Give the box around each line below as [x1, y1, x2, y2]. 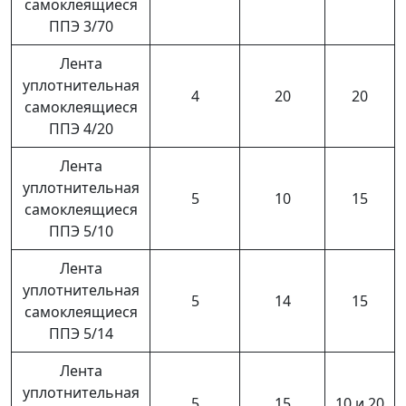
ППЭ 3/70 [48, 15, 113, 36]
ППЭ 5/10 [48, 220, 113, 241]
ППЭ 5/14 [48, 323, 113, 343]
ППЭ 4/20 [48, 118, 113, 139]
